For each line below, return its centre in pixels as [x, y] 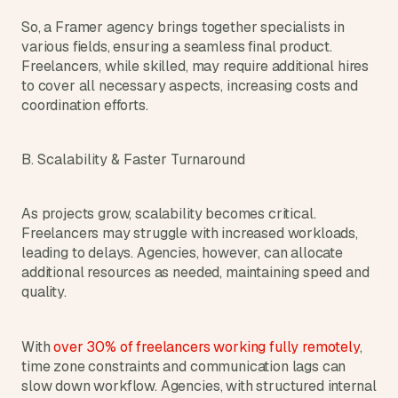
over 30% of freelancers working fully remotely [207, 347]
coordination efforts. [85, 105]
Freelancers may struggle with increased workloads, [190, 233]
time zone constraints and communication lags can [184, 366]
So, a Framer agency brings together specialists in [183, 27]
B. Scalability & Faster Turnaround [133, 159]
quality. [44, 292]
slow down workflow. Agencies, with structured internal [199, 386]
